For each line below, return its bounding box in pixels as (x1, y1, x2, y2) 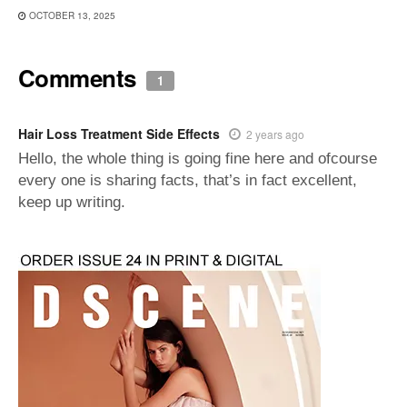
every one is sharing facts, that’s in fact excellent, (18, 171, 357, 189)
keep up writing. (18, 193, 125, 211)
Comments (18, 60, 143, 94)
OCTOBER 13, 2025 (26, 8, 115, 22)
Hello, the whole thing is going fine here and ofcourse (18, 149, 377, 167)
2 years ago (246, 125, 304, 142)
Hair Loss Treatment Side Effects (18, 124, 220, 143)
